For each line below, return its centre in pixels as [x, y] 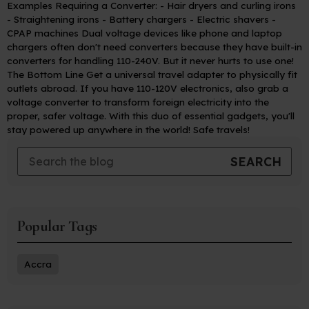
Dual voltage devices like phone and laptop [182, 32]
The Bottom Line [45, 74]
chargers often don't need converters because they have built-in [154, 46]
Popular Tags [57, 226]
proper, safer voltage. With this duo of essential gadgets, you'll [151, 115]
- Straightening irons [53, 19]
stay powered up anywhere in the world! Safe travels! [128, 129]
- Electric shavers [229, 19]
